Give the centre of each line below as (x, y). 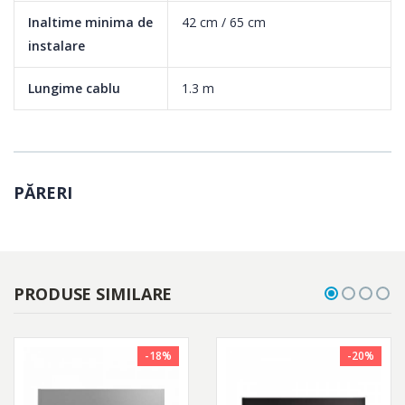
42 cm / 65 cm (224, 22)
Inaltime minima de (90, 22)
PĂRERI (43, 192)
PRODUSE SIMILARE (93, 293)
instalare (57, 45)
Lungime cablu (74, 88)
